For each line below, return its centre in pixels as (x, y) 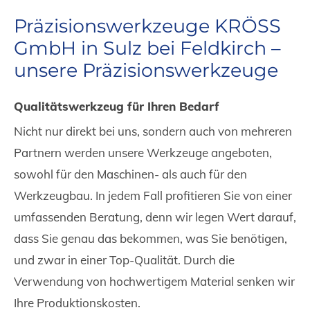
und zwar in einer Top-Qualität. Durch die (124, 259)
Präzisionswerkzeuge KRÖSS (147, 26)
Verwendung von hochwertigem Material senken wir (154, 281)
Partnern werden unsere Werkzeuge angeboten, (143, 152)
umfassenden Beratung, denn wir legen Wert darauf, (155, 217)
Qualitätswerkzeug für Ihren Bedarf (117, 106)
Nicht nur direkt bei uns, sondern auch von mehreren (153, 131)
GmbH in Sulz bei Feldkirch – (147, 48)
